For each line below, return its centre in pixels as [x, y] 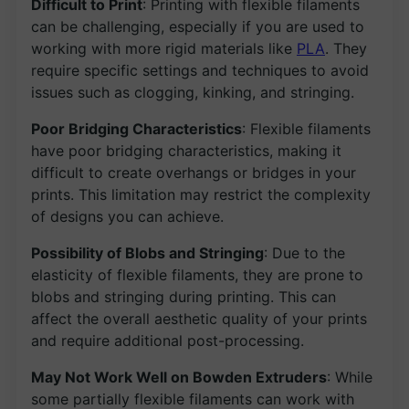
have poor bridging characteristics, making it [186, 150]
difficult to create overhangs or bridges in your [194, 172]
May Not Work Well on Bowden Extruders [179, 377]
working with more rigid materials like [164, 48]
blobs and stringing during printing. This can [184, 296]
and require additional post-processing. [168, 340]
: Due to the [304, 252]
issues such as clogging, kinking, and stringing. [193, 92]
